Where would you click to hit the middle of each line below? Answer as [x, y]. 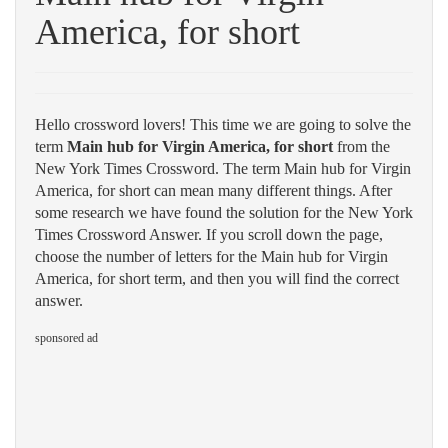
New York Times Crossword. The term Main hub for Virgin [223, 168]
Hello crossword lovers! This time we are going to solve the [223, 124]
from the [361, 146]
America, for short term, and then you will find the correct [217, 278]
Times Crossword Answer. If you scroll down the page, [209, 234]
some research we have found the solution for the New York [224, 212]
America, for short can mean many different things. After [213, 190]
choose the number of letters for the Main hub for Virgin [211, 256]
